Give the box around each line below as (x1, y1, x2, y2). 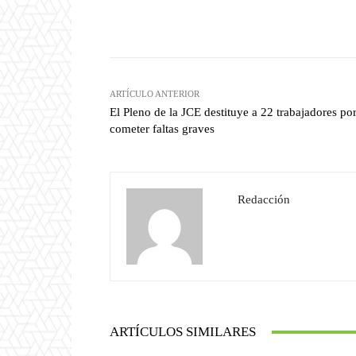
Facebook (242, 11, 285, 24)
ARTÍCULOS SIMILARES (110, 324, 256, 340)
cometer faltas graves (110, 122, 215, 136)
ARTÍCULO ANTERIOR (110, 89, 199, 99)
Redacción (238, 193, 290, 207)
